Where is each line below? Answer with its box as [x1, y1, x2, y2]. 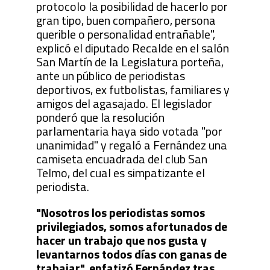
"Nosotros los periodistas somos [36, 202, 205, 222]
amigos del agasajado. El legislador [36, 93, 212, 113]
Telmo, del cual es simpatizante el [36, 163, 205, 182]
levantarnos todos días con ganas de [36, 244, 227, 263]
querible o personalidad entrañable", [36, 24, 215, 43]
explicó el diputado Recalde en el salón [36, 38, 229, 57]
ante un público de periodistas [36, 66, 185, 85]
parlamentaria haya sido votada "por [36, 121, 222, 140]
